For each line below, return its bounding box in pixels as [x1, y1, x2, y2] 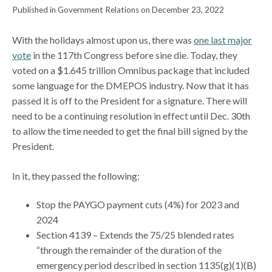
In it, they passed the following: [12, 169, 142, 182]
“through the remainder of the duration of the [36, 243, 222, 256]
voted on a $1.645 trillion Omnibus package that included [12, 64, 250, 76]
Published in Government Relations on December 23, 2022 [12, 4, 225, 15]
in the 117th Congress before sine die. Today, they [31, 49, 238, 61]
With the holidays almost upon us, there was [12, 33, 194, 46]
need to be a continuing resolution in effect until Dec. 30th [12, 109, 251, 121]
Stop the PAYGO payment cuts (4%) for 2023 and [36, 198, 240, 210]
